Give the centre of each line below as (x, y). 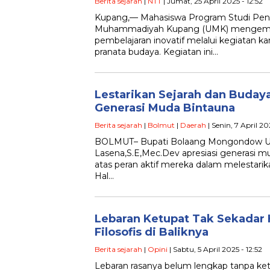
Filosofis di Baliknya (152, 232)
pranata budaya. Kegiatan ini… (156, 52)
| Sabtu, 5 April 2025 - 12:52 (215, 250)
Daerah (193, 125)
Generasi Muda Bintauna (165, 108)
